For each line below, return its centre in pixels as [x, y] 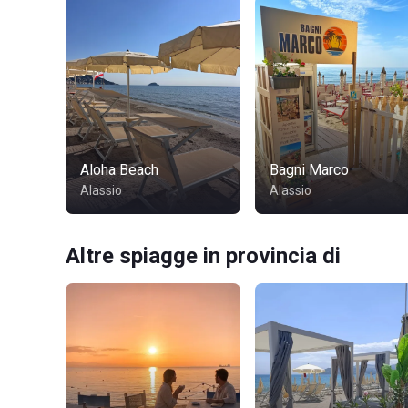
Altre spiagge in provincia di [203, 256]
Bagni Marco [309, 170]
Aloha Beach [119, 170]
